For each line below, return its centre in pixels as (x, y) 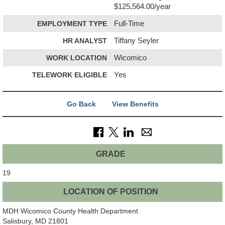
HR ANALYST (85, 40)
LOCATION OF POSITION (110, 192)
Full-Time (129, 23)
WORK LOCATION (77, 58)
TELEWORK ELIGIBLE (70, 75)
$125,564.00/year (143, 6)
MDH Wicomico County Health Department (70, 211)
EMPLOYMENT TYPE (72, 23)
